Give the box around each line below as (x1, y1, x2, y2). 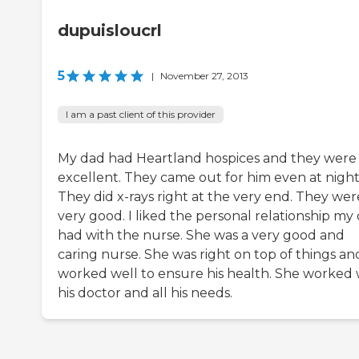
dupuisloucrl (58, 21, 162, 41)
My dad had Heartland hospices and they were (58, 151, 357, 167)
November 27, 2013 (160, 70, 248, 83)
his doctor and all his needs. (58, 285, 232, 301)
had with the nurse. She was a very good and (58, 228, 345, 244)
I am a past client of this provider (66, 108, 216, 121)
